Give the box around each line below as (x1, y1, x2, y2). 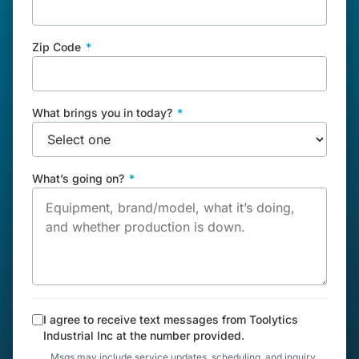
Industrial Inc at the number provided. (43, 329, 244, 343)
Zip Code (32, 40, 84, 54)
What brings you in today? (32, 106, 175, 120)
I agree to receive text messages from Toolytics (43, 313, 298, 327)
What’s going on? (32, 171, 127, 186)
